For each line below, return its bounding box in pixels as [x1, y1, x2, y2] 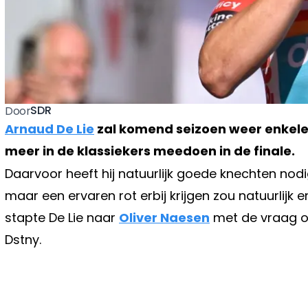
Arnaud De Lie [5, 120, 94, 137]
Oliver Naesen [119, 208, 210, 226]
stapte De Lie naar [5, 208, 119, 226]
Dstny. [5, 230, 41, 248]
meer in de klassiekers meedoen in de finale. [5, 142, 295, 159]
